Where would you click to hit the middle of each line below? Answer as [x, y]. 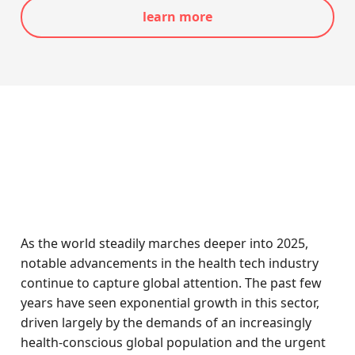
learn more [177, 17]
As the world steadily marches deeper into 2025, [165, 243]
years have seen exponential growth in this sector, [170, 303]
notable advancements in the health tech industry [170, 263]
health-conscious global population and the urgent [174, 342]
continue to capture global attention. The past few [172, 283]
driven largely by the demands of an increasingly [166, 323]
